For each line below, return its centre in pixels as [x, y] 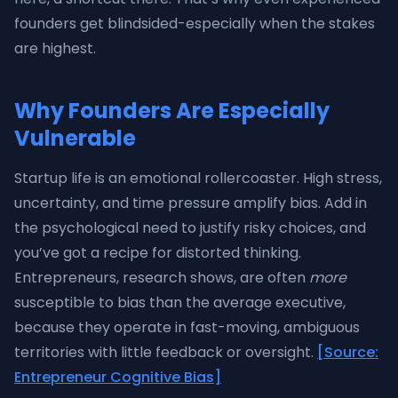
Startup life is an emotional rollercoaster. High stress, [198, 178]
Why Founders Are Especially [172, 111]
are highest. [55, 48]
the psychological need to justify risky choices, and [190, 228]
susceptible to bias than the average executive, [180, 302]
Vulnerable [75, 138]
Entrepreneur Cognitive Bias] [118, 377]
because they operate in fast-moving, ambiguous [187, 327]
